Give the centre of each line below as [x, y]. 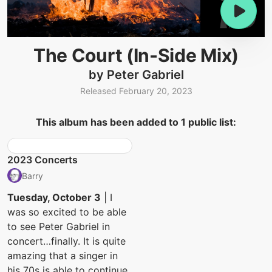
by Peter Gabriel [136, 75]
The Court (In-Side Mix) [136, 55]
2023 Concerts [42, 160]
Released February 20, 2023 [136, 91]
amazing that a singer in [63, 256]
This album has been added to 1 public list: [136, 122]
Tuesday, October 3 [54, 198]
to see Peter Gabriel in [59, 227]
